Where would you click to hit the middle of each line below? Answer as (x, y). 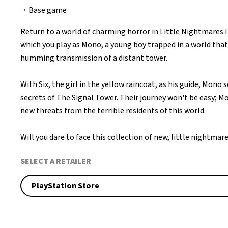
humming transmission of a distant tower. (94, 58)
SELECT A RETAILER (56, 161)
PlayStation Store (65, 186)
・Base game (44, 10)
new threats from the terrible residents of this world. (113, 111)
